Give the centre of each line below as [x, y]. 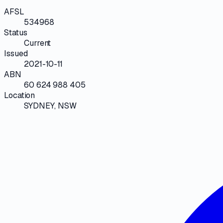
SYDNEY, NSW [50, 106]
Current [38, 43]
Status [16, 32]
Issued [16, 53]
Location [20, 95]
